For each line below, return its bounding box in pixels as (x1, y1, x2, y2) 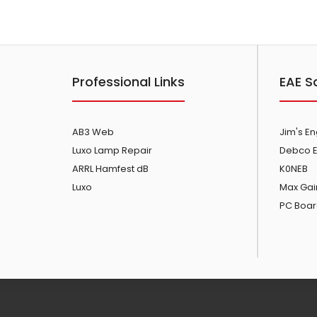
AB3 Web (72, 125, 114, 139)
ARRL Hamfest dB (72, 162, 149, 176)
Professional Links (72, 73, 185, 91)
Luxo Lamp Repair (72, 144, 152, 158)
